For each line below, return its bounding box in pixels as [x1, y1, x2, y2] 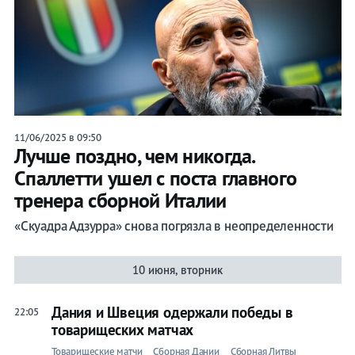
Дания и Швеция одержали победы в [51, 303, 293, 323]
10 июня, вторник [132, 262, 223, 278]
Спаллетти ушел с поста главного [13, 165, 297, 192]
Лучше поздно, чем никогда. [13, 143, 254, 170]
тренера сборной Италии [13, 187, 227, 214]
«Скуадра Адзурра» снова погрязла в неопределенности [13, 217, 334, 235]
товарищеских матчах [51, 320, 194, 340]
